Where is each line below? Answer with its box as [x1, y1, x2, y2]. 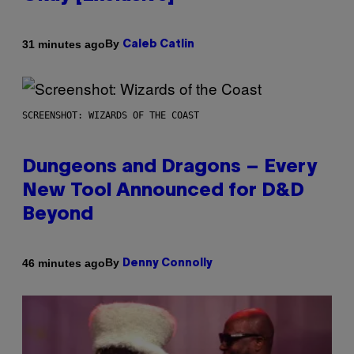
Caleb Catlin [122, 40, 194, 51]
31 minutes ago [22, 37, 105, 51]
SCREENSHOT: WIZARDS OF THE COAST [22, 110, 199, 122]
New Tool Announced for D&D [22, 183, 304, 201]
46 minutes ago [22, 256, 105, 269]
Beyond [22, 206, 93, 224]
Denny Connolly [122, 258, 213, 269]
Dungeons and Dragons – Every [22, 159, 317, 177]
